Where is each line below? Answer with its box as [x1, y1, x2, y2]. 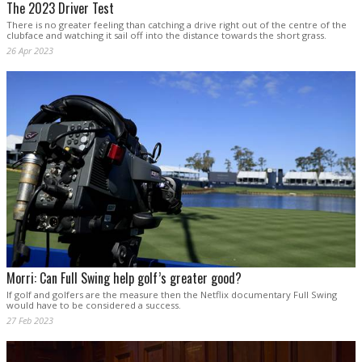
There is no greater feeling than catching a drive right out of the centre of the [6, 18, 347, 31]
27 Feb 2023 [6, 314, 53, 326]
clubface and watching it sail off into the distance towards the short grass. [6, 28, 326, 41]
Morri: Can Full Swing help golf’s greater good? [6, 267, 242, 288]
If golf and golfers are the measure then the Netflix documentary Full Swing [6, 288, 337, 301]
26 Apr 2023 [6, 44, 53, 57]
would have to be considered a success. [6, 298, 181, 311]
